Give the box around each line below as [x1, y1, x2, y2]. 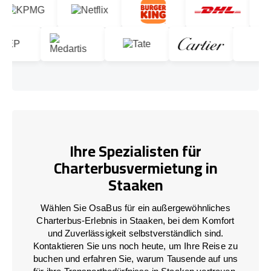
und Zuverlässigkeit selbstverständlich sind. [47, 227, 224, 238]
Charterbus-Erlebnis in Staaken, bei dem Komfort [36, 215, 235, 226]
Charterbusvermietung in [53, 154, 218, 183]
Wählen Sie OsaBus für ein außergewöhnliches [41, 202, 230, 213]
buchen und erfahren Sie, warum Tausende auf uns [33, 253, 238, 264]
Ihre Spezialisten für [70, 137, 201, 166]
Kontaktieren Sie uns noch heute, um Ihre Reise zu [33, 240, 238, 251]
